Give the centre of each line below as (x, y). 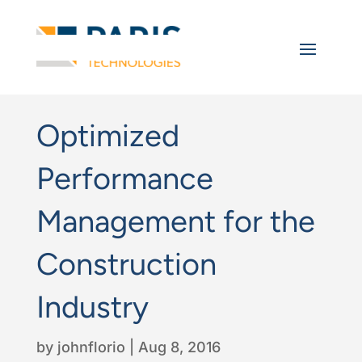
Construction (126, 264)
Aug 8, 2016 (179, 347)
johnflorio (91, 347)
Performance (124, 178)
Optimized (107, 135)
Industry (92, 307)
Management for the (175, 221)
